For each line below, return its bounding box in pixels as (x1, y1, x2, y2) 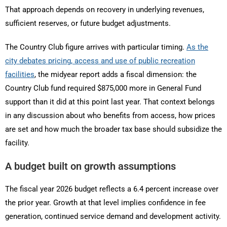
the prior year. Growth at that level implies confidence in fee (5, 198, 206, 208)
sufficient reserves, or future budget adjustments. (5, 19, 171, 28)
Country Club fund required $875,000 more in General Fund (5, 84, 201, 93)
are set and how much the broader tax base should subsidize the (5, 125, 222, 134)
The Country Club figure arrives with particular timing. (5, 43, 186, 52)
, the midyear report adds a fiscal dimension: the (34, 70, 197, 80)
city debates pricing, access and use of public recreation (5, 56, 195, 66)
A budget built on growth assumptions (5, 160, 176, 173)
